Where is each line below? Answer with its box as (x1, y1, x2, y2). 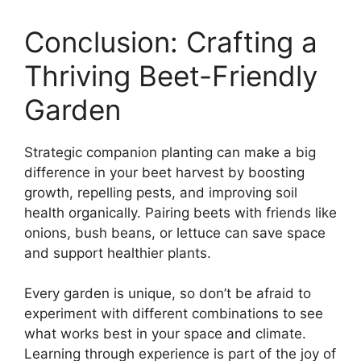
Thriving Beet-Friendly (24, 58, 317, 93)
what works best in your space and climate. (24, 326, 306, 342)
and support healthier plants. (24, 244, 211, 261)
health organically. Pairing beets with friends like (24, 204, 337, 221)
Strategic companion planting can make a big (24, 143, 316, 160)
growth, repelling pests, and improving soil (24, 184, 297, 201)
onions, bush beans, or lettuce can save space (24, 224, 326, 241)
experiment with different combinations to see (24, 305, 323, 322)
